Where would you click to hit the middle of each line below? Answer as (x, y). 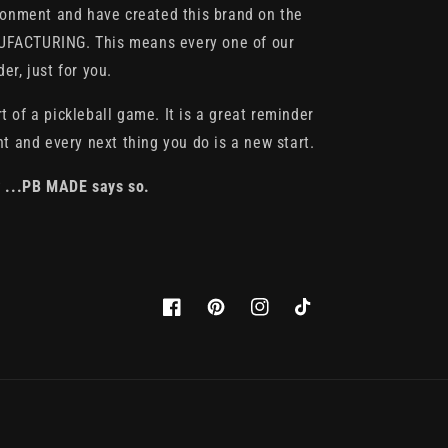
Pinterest (234, 317)
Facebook (191, 317)
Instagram (281, 317)
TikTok (313, 317)
